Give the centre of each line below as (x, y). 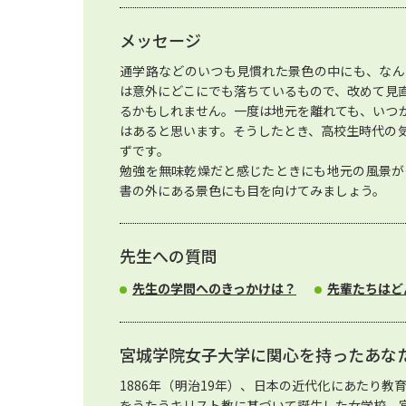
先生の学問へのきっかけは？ (214, 288)
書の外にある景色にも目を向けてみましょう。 (252, 190)
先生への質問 (169, 256)
